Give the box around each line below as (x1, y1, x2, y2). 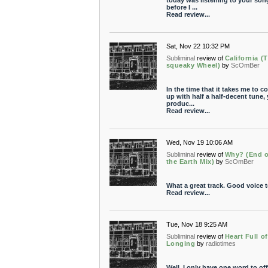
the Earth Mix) (166, 158, 215, 165)
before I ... (166, 4, 197, 11)
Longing (166, 240, 196, 247)
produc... (166, 100, 194, 107)
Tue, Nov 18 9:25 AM (166, 221, 227, 228)
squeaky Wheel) (166, 62, 221, 69)
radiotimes (206, 240, 236, 247)
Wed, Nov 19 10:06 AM (166, 139, 233, 146)
